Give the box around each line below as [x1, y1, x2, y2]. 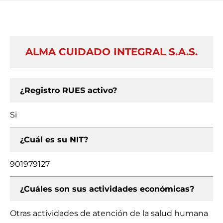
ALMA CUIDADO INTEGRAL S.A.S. [25, 46, 198, 58]
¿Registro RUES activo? [20, 86, 117, 95]
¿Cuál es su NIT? [20, 135, 88, 144]
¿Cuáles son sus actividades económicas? [20, 184, 194, 194]
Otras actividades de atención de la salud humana [10, 209, 208, 218]
